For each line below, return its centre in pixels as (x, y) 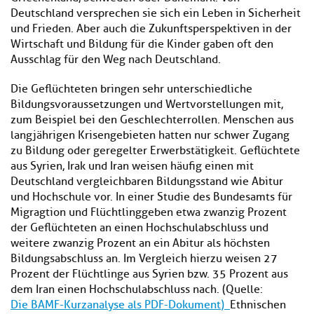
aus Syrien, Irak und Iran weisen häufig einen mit (132, 166)
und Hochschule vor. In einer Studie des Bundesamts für (151, 197)
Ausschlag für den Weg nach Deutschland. (116, 60)
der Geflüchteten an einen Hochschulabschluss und (139, 228)
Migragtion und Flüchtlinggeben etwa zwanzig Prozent (149, 213)
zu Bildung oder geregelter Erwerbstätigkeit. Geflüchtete (155, 151)
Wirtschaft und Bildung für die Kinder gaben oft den (142, 45)
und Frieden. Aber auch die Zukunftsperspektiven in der (151, 29)
